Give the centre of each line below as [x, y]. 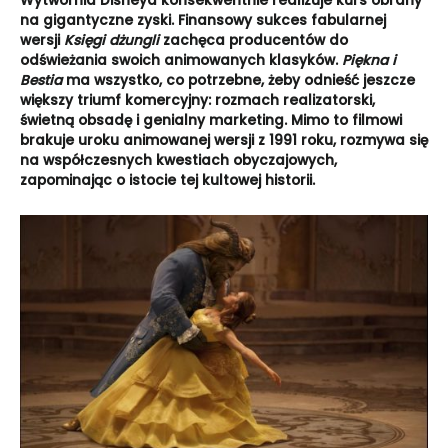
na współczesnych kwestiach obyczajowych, [178, 161]
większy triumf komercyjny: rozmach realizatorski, [197, 101]
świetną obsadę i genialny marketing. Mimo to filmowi [211, 121]
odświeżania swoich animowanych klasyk [167, 61]
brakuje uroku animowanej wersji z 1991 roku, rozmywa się [224, 141]
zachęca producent [232, 41]
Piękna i [369, 61]
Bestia [41, 81]
